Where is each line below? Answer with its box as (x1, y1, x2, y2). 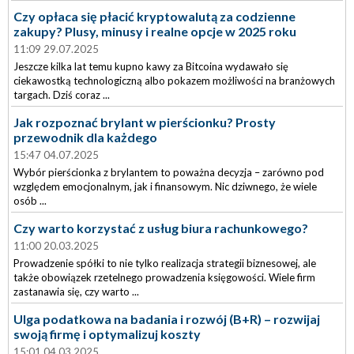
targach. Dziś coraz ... (13, 88, 110, 101)
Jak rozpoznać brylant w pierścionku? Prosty (13, 115, 276, 130)
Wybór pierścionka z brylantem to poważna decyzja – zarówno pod (13, 166, 324, 179)
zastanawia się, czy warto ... (13, 285, 139, 298)
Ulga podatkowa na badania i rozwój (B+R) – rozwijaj (13, 311, 320, 326)
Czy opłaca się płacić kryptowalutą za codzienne (13, 9, 296, 24)
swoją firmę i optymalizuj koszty (13, 326, 201, 341)
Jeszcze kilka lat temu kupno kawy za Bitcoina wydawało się (13, 60, 288, 73)
